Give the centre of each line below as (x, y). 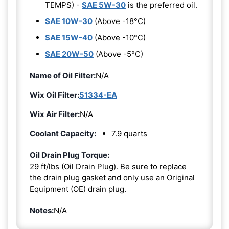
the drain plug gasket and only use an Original (112, 178)
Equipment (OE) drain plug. (78, 189)
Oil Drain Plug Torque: (70, 155)
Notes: (42, 211)
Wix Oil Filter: (54, 95)
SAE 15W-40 (69, 38)
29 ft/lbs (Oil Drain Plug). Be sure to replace (108, 167)
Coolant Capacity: (63, 134)
